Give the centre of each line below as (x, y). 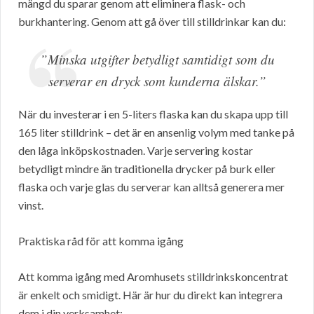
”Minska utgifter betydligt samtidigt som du (157, 60)
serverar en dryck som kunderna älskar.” (157, 81)
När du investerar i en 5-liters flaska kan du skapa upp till (153, 114)
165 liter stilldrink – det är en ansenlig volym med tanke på (156, 132)
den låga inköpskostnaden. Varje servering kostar (136, 151)
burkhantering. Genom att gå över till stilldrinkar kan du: (152, 22)
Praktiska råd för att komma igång (101, 241)
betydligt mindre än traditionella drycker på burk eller (147, 169)
